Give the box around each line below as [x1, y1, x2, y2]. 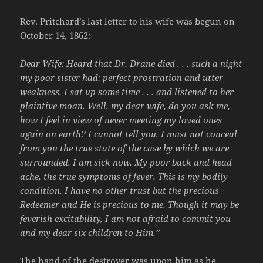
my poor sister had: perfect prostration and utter [20, 71, 224, 83]
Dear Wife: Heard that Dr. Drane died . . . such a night [20, 57, 242, 69]
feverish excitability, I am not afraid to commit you [20, 212, 231, 224]
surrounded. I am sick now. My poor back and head [20, 156, 232, 168]
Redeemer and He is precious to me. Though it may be [20, 198, 240, 210]
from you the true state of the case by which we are [20, 141, 230, 154]
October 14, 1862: [20, 29, 91, 41]
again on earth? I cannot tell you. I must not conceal [20, 127, 238, 140]
